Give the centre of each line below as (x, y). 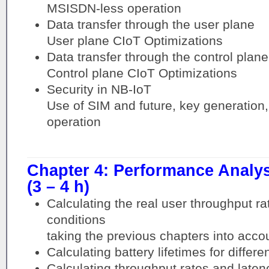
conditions (76, 220)
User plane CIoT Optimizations (134, 40)
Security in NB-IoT (99, 89)
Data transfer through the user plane (150, 24)
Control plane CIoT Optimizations (142, 73)
